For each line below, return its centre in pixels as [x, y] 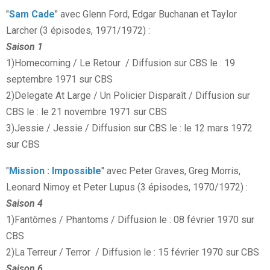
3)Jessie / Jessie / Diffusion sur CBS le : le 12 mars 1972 [129, 128]
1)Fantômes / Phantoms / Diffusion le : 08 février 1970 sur [130, 220]
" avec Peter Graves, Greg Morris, [171, 171]
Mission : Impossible [55, 171]
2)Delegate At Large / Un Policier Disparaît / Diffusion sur [128, 96]
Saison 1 [24, 47]
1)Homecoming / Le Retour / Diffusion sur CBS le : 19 [121, 63]
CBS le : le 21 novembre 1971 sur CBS [86, 112]
